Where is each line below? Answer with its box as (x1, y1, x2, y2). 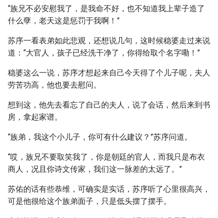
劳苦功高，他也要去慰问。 (8, 80, 101, 90)
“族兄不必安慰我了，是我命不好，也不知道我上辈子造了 (8, 4, 205, 13)
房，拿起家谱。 (8, 112, 62, 122)
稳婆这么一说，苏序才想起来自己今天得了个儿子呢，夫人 (8, 68, 210, 77)
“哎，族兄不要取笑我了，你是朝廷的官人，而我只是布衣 (8, 152, 205, 162)
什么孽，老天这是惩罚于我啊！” (8, 16, 120, 25)
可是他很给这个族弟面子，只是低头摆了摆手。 (8, 197, 171, 206)
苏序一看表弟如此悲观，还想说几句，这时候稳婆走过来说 (8, 36, 210, 45)
